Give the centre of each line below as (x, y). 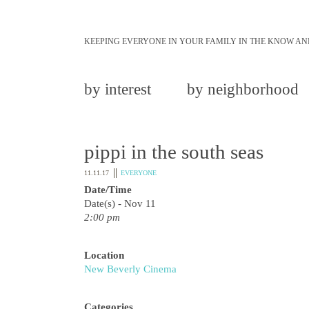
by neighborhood (243, 89)
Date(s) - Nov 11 (120, 203)
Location (104, 255)
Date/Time (108, 190)
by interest (118, 89)
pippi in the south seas (174, 152)
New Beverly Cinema (130, 269)
